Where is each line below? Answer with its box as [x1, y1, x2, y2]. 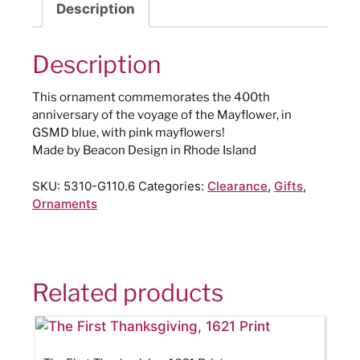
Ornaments [32, 195, 97, 211]
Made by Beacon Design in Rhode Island [32, 143, 256, 158]
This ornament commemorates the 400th [32, 90, 270, 105]
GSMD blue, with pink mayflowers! [32, 125, 225, 141]
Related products [32, 277, 223, 307]
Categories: [138, 178, 207, 194]
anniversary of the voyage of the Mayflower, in [32, 108, 292, 123]
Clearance [207, 178, 268, 194]
